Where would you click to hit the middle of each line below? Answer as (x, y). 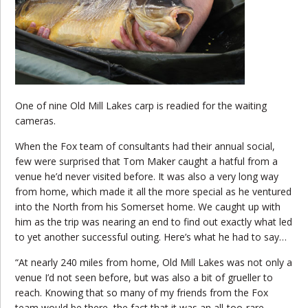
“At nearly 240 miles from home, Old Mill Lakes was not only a (154, 262)
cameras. (36, 120)
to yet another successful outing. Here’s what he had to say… (151, 236)
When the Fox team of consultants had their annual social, (145, 146)
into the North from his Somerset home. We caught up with (148, 206)
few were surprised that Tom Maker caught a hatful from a (147, 161)
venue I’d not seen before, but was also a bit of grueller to (144, 277)
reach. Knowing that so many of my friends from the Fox (142, 292)
